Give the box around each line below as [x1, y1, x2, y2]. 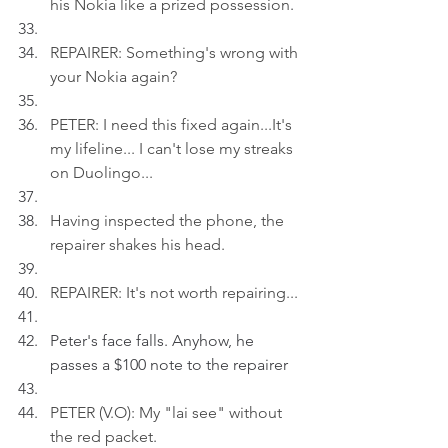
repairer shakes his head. [50, 235, 225, 254]
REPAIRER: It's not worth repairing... [50, 283, 298, 302]
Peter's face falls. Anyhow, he [50, 331, 258, 350]
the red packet [50, 427, 153, 446]
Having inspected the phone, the [50, 211, 288, 230]
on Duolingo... [50, 163, 153, 182]
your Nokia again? [50, 67, 177, 86]
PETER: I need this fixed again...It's [50, 115, 296, 134]
